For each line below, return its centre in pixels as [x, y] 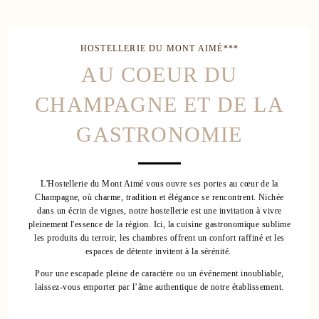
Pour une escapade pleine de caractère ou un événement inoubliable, [159, 273]
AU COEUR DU [159, 74]
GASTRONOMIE [159, 134]
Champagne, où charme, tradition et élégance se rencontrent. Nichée [159, 197]
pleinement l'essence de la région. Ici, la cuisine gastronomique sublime [159, 224]
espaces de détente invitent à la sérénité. [159, 251]
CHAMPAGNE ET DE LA [159, 104]
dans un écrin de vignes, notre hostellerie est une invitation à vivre [159, 211]
